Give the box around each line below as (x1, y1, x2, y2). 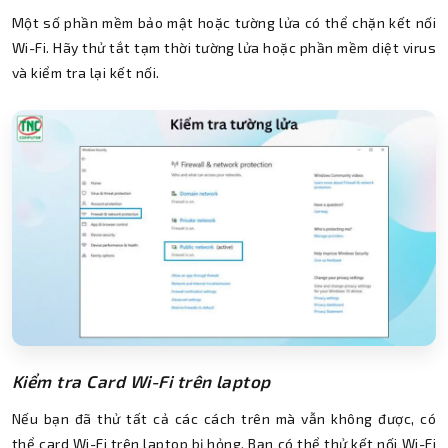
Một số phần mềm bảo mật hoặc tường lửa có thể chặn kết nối (12, 14, 436, 32)
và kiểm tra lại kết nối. (12, 64, 160, 82)
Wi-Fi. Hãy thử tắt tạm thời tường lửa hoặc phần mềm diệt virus (12, 39, 436, 57)
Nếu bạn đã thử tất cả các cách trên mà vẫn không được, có (12, 409, 436, 427)
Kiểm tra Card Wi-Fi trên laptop (12, 370, 271, 391)
